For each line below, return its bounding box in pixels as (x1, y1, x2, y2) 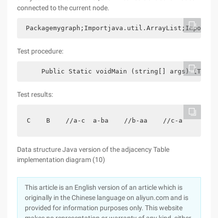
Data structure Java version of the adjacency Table (17, 145, 169, 153)
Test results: (17, 91, 53, 98)
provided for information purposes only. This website (25, 204, 182, 212)
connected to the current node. (17, 4, 109, 12)
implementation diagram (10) (17, 156, 105, 163)
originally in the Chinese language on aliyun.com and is (25, 194, 188, 201)
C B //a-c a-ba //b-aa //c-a (27, 117, 182, 124)
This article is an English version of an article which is (25, 183, 182, 191)
